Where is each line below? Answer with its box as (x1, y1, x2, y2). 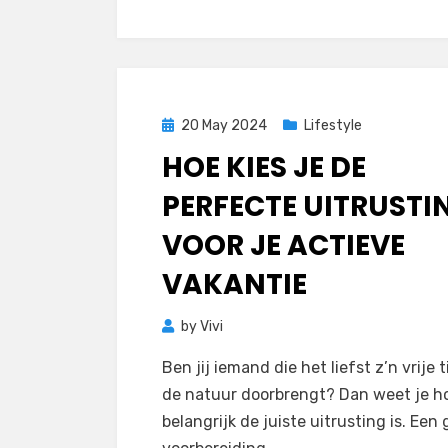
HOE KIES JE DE (162, 148, 366, 187)
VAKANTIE (162, 265, 307, 304)
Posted (161, 116, 208, 133)
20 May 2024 (181, 117, 267, 134)
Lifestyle (304, 117, 362, 134)
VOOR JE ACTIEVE (162, 226, 405, 265)
